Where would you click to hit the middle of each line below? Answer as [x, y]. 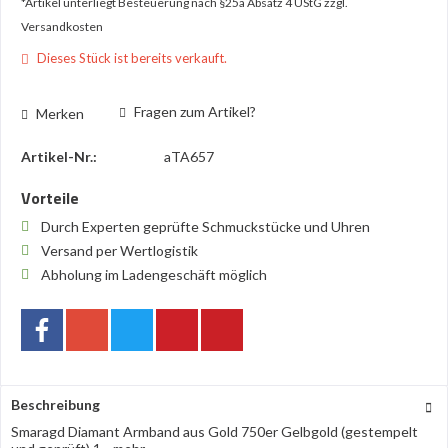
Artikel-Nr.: [59, 156]
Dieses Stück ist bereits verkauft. [130, 58]
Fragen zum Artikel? [193, 111]
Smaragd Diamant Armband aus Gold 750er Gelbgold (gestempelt [214, 431]
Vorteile [50, 198]
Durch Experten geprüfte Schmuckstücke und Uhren [207, 226]
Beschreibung [55, 404]
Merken [60, 113]
